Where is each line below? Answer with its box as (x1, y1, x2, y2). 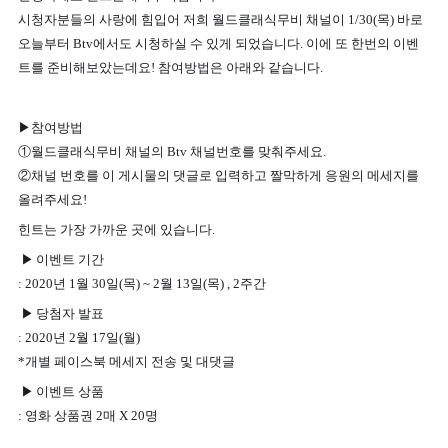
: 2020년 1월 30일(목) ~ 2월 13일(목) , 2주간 (17, 276, 266, 291)
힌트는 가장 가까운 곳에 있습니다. (17, 222, 215, 237)
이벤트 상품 (35, 384, 104, 399)
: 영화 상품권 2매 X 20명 (17, 408, 158, 423)
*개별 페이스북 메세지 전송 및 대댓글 (17, 354, 235, 369)
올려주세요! (17, 192, 87, 207)
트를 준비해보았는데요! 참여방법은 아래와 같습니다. (17, 60, 323, 75)
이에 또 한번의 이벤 (305, 36, 419, 51)
